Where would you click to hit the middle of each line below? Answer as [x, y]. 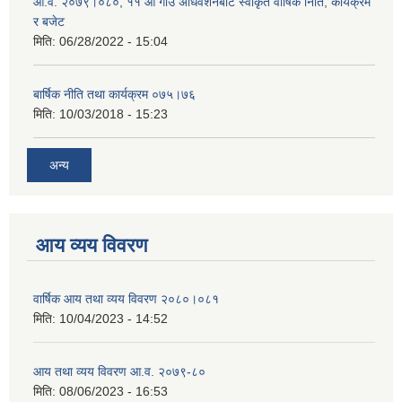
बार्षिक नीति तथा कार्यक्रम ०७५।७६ [114, 95]
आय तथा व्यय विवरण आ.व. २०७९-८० [119, 371]
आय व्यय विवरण [92, 245]
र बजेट [49, 22]
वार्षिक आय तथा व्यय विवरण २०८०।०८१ [126, 298]
